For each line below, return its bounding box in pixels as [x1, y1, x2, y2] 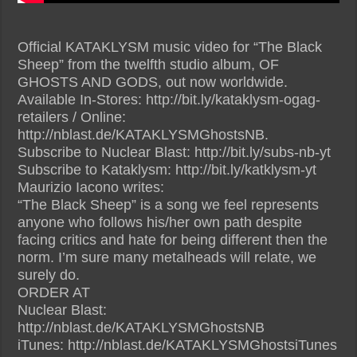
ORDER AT [18, 284, 91, 300]
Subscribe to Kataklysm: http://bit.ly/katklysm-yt [18, 161, 317, 178]
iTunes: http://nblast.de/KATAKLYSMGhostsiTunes [18, 336, 338, 353]
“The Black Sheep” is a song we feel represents [18, 196, 320, 213]
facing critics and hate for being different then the [18, 231, 328, 248]
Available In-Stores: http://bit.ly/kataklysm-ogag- [18, 91, 321, 108]
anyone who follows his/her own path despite [18, 214, 303, 230]
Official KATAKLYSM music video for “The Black [18, 38, 323, 55]
